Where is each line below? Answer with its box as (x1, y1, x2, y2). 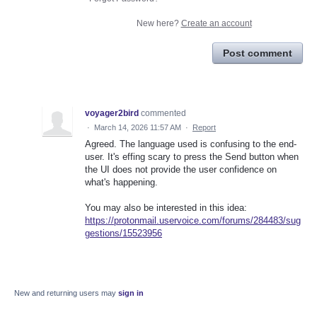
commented (141, 108, 186, 118)
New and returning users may (14, 288, 118, 297)
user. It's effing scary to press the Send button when (85, 151, 299, 162)
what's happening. (85, 176, 158, 188)
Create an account (180, 18, 252, 28)
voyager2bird (85, 108, 139, 118)
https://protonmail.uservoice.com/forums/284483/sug (85, 214, 301, 226)
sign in (118, 288, 144, 297)
